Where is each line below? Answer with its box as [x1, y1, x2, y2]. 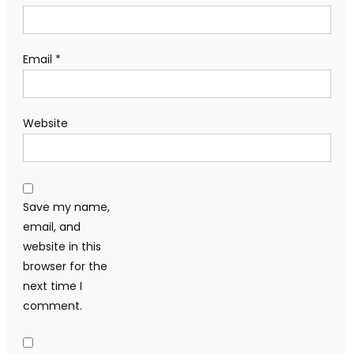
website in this [22, 239, 101, 255]
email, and [22, 219, 81, 235]
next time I [22, 278, 82, 295]
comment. [22, 298, 82, 314]
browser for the [22, 258, 107, 275]
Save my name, [22, 199, 110, 216]
